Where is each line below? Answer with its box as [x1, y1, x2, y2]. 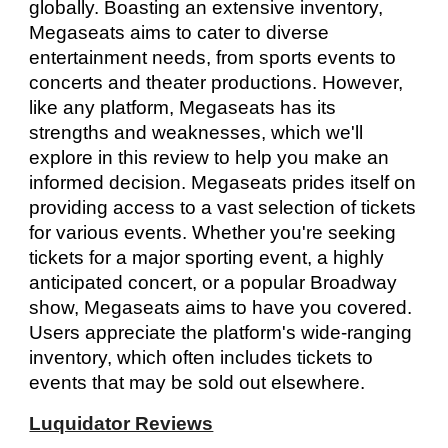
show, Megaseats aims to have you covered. [29, 297, 413, 318]
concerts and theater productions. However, [29, 72, 404, 93]
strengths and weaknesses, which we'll [29, 122, 364, 143]
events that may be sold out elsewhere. [29, 372, 371, 393]
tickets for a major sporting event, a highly [29, 247, 385, 268]
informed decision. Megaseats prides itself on [29, 172, 417, 193]
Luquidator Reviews [29, 413, 214, 434]
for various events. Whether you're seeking [29, 222, 397, 243]
